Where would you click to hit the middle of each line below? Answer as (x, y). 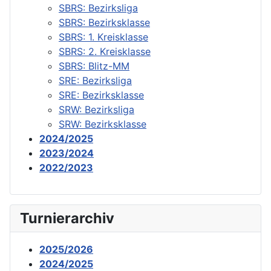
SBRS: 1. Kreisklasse (103, 37)
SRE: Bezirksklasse (101, 95)
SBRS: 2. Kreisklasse (105, 51)
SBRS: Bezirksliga (98, 8)
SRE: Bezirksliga (95, 80)
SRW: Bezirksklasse (103, 124)
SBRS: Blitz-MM (94, 66)
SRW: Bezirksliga (96, 109)
